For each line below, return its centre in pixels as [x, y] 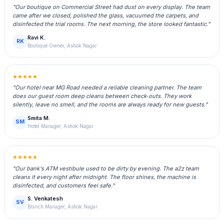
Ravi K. [37, 38]
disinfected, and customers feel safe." [64, 185]
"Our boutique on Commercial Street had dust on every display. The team [111, 7]
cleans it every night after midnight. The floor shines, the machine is [104, 177]
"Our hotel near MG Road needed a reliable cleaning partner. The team [107, 88]
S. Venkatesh [45, 199]
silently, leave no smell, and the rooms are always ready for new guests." [110, 105]
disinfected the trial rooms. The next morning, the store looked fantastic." [111, 24]
